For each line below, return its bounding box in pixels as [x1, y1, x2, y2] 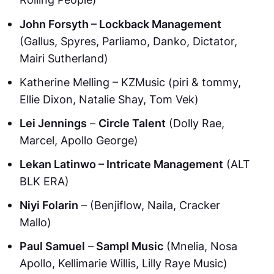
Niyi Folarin [20, 198, 78, 212]
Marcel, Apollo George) [20, 133, 138, 147]
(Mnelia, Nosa [163, 239, 237, 253]
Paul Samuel [20, 239, 85, 253]
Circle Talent [98, 116, 166, 130]
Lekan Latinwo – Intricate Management [20, 157, 223, 171]
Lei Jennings [20, 116, 87, 130]
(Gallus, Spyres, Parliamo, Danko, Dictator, [20, 34, 237, 48]
